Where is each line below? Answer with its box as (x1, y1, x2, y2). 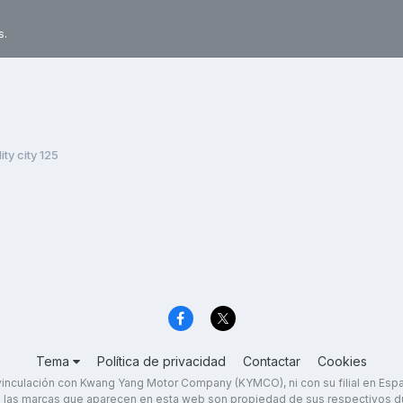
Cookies (318, 354, 367, 370)
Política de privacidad (97, 354, 226, 370)
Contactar (243, 354, 300, 370)
